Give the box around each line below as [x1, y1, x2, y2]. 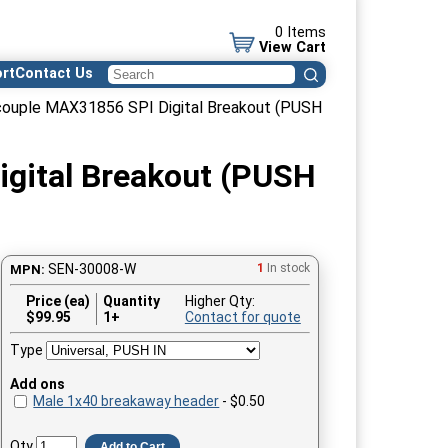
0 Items [275, 24, 326, 41]
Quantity [102, 292, 160, 309]
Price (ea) [25, 292, 90, 309]
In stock [267, 260, 311, 275]
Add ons [10, 375, 66, 392]
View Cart [259, 39, 326, 56]
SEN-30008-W [48, 260, 137, 277]
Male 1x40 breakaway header [33, 393, 220, 410]
